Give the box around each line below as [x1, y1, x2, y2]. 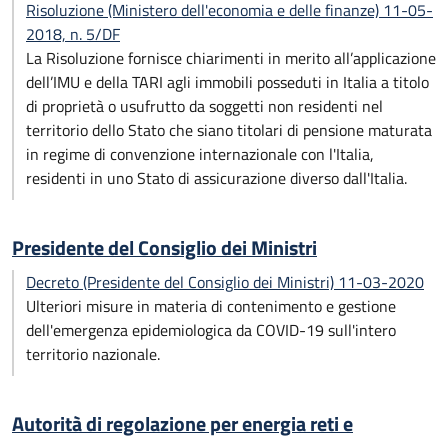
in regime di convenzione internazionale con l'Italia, [26, 142, 374, 166]
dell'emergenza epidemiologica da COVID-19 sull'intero [26, 318, 396, 342]
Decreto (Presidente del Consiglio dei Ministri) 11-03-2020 [26, 270, 424, 294]
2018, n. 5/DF [26, 22, 120, 46]
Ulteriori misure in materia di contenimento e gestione [26, 294, 396, 318]
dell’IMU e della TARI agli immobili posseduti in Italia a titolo [26, 70, 429, 94]
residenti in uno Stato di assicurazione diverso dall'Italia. [26, 166, 407, 190]
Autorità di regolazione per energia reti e [12, 409, 353, 439]
